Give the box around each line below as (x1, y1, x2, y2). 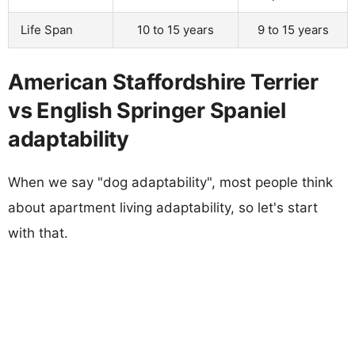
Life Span (21, 21, 73, 37)
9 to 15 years (257, 21, 329, 37)
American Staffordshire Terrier (8, 68, 319, 95)
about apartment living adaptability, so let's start (8, 199, 318, 216)
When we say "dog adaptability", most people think (8, 174, 333, 190)
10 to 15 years (137, 21, 214, 37)
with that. (8, 224, 68, 241)
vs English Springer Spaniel (8, 97, 286, 124)
